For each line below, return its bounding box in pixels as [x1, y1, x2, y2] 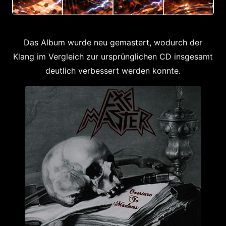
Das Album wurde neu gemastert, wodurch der [24, 37, 202, 47]
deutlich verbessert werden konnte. [45, 66, 181, 76]
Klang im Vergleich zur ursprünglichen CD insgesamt [13, 51, 213, 62]
